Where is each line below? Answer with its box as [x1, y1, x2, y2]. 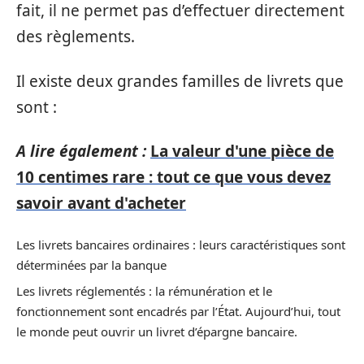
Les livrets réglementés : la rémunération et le [16, 283, 272, 299]
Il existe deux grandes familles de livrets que [16, 70, 344, 92]
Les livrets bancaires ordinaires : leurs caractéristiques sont [16, 236, 345, 253]
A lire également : [16, 141, 146, 162]
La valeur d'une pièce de [150, 141, 334, 162]
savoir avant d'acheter [16, 193, 186, 214]
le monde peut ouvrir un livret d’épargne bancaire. [16, 323, 297, 340]
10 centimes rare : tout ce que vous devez [16, 167, 331, 188]
